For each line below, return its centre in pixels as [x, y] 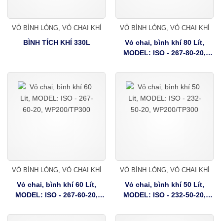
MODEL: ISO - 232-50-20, [165, 195]
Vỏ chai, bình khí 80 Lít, [165, 42]
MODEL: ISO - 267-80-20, [165, 53]
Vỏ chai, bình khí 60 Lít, [56, 184]
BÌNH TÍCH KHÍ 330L [56, 42]
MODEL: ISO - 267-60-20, [56, 195]
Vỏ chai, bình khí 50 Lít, [165, 184]
